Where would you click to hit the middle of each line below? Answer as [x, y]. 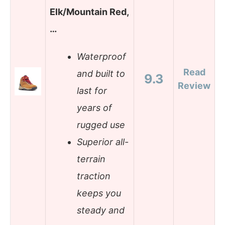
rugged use [101, 125]
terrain [91, 159]
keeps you [99, 193]
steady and [101, 210]
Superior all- [103, 142]
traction [94, 176]
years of [94, 108]
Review [194, 85]
